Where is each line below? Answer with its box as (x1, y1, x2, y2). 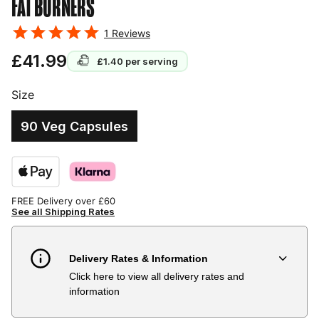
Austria (38, 305, 67, 316)
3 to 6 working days (142, 305, 222, 316)
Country (62, 276, 103, 288)
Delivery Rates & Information (68, 253, 208, 264)
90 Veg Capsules (21, 118, 128, 134)
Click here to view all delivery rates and (68, 271, 244, 282)
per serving (125, 55, 178, 67)
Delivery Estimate (142, 276, 229, 288)
